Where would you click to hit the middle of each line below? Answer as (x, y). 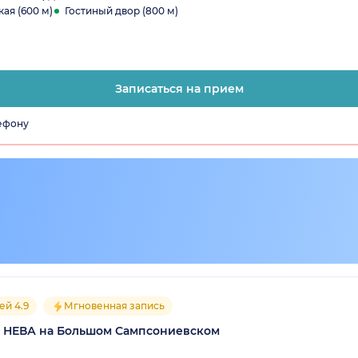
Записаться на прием (179, 88)
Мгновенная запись (114, 305)
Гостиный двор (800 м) (121, 10)
